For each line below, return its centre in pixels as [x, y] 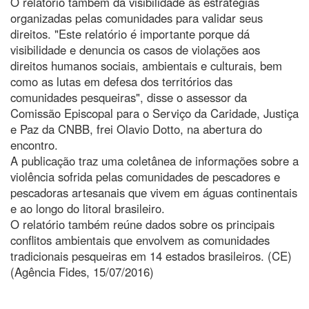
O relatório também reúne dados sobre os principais [142, 224]
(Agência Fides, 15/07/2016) [82, 271]
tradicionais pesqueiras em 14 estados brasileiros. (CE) [151, 256]
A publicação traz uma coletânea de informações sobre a [154, 160]
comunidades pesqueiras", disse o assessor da [129, 97]
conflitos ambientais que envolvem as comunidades [140, 240]
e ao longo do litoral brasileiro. [88, 208]
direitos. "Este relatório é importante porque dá [130, 33]
